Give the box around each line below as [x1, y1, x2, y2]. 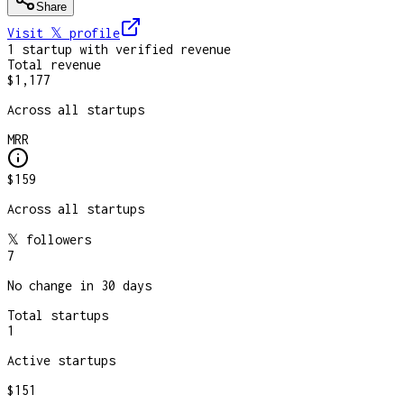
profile [69, 24, 120, 41]
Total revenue [7, 56, 101, 72]
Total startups [7, 307, 108, 323]
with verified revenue [72, 41, 231, 57]
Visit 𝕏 [7, 24, 69, 41]
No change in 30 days [7, 277, 151, 293]
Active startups [7, 352, 115, 368]
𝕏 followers [7, 231, 91, 247]
